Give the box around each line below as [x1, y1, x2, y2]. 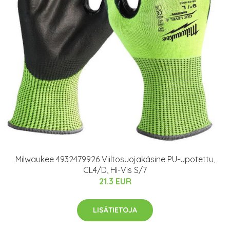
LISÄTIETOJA [93, 205, 137, 215]
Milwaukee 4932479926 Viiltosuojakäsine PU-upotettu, [15, 154, 215, 164]
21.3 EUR [99, 176, 131, 186]
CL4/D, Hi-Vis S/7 [83, 165, 147, 175]
